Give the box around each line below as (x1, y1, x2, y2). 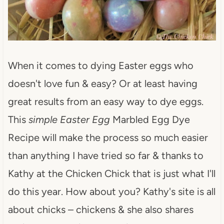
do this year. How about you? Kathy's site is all (7, 185, 215, 197)
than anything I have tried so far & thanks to (7, 149, 203, 161)
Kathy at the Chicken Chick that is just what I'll (7, 167, 215, 179)
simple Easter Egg (28, 113, 110, 125)
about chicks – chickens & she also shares (7, 203, 193, 215)
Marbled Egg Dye (109, 113, 190, 125)
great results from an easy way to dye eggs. (7, 95, 203, 107)
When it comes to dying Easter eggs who (7, 59, 193, 71)
